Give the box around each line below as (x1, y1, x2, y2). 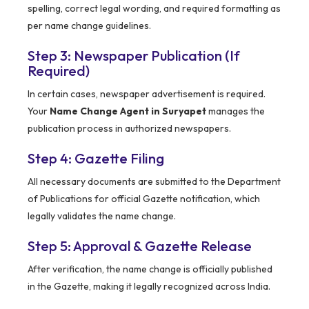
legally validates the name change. (28, 210, 176, 223)
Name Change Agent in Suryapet (50, 105, 206, 118)
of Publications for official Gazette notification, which (28, 192, 260, 206)
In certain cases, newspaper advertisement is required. (28, 88, 266, 101)
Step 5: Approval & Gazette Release (28, 237, 252, 255)
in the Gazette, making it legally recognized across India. (28, 280, 270, 293)
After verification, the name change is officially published (28, 263, 272, 276)
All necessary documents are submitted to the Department (28, 175, 281, 188)
